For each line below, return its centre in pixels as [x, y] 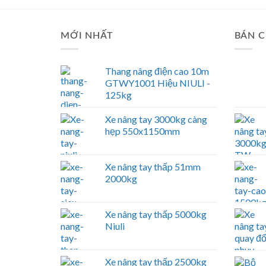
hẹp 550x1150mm [142, 131]
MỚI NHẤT [87, 35]
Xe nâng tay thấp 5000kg [156, 214]
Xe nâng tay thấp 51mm [153, 167]
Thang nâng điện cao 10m [157, 71]
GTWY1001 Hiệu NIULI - [158, 83]
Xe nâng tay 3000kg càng [156, 119]
